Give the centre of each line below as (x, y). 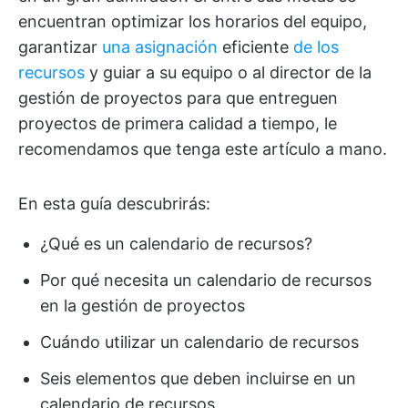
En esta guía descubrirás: (114, 204)
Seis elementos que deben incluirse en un (198, 378)
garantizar (60, 47)
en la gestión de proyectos (143, 306)
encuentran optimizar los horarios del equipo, (193, 21)
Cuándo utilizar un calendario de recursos (199, 342)
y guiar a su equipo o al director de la (228, 72)
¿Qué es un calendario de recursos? (176, 244)
